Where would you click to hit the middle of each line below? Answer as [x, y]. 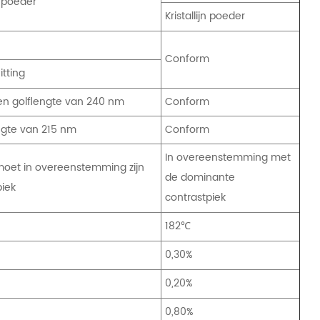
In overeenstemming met [228, 157]
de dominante [200, 177]
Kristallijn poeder [205, 16]
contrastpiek [196, 197]
